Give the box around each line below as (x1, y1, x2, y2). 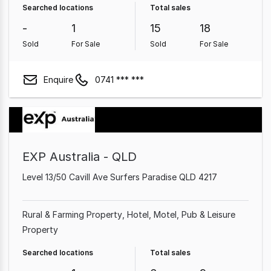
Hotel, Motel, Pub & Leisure (127, 209, 235, 220)
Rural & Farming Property (22, 209, 122, 220)
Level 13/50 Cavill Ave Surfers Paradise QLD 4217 (22, 172, 217, 182)
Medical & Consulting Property (22, 10, 145, 20)
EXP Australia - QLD (22, 149, 137, 164)
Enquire (44, 74, 73, 85)
